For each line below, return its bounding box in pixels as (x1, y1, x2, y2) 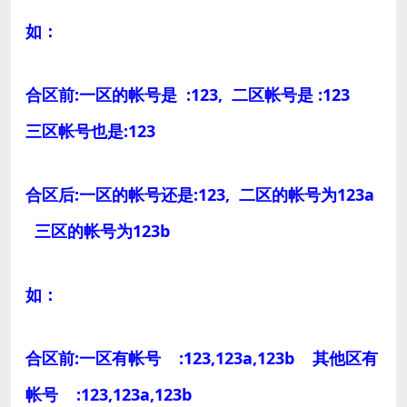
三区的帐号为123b (25, 219, 170, 242)
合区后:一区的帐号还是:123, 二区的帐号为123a (25, 183, 374, 205)
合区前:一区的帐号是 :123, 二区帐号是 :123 (25, 83, 363, 105)
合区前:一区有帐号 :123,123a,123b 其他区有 (25, 346, 378, 369)
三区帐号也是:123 (25, 119, 155, 142)
